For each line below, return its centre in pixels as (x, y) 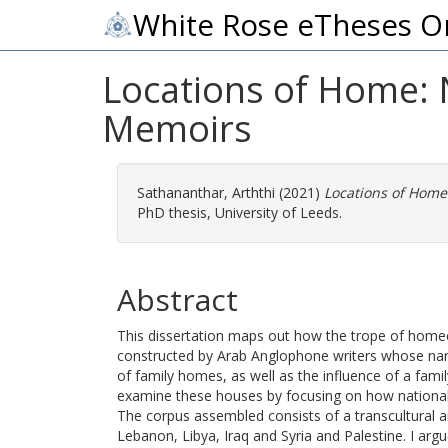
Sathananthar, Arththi (206, 192)
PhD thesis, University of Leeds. (239, 212)
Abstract (177, 299)
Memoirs (177, 128)
